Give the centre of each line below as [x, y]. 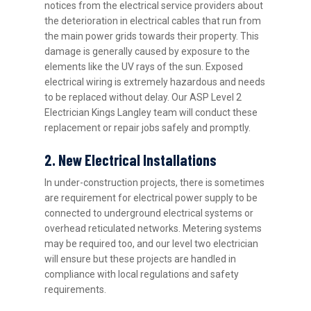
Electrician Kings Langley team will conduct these [151, 113]
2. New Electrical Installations [131, 160]
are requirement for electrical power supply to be [151, 198]
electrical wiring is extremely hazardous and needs [155, 82]
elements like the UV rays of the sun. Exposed [144, 67]
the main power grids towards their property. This [152, 36]
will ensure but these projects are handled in [141, 259]
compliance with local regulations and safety [142, 275]
